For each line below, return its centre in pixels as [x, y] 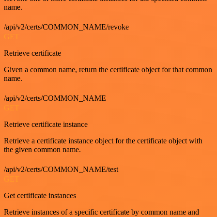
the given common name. [42, 150]
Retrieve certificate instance [46, 124]
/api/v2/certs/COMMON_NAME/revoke [66, 27]
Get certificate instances [40, 196]
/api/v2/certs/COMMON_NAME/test [61, 170]
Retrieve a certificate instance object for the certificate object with [103, 141]
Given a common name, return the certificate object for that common [108, 70]
